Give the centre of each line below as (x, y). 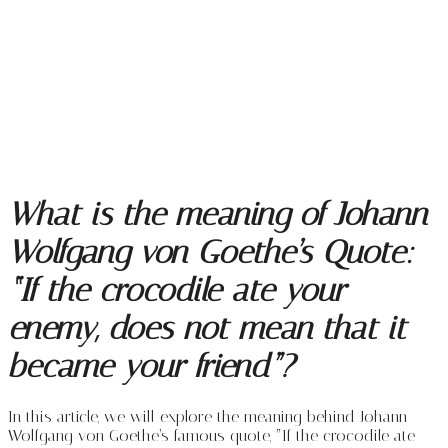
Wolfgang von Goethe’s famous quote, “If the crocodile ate (211, 435)
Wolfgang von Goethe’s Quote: (210, 252)
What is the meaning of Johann (217, 214)
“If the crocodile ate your (176, 290)
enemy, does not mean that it (207, 328)
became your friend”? (151, 366)
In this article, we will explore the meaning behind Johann (207, 416)
